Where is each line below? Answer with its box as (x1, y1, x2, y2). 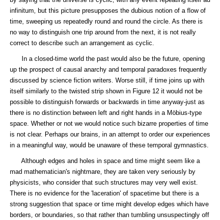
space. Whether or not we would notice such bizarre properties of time (10, 120, 208, 127)
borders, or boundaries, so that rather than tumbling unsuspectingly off (10, 211, 209, 219)
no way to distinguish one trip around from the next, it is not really (10, 28, 196, 36)
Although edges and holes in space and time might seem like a (10, 157, 200, 165)
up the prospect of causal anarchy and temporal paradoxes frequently (10, 66, 207, 73)
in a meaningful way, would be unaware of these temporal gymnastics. (10, 141, 209, 149)
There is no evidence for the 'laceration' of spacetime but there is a (10, 190, 199, 197)
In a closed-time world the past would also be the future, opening (10, 55, 205, 62)
